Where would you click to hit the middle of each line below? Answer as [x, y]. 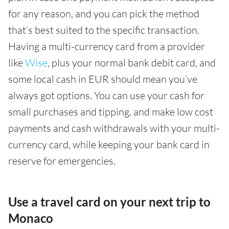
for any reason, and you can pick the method [104, 14]
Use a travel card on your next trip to [109, 202]
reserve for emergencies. [62, 161]
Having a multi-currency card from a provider [107, 46]
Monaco [31, 218]
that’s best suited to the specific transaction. [104, 30]
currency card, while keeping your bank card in [109, 144]
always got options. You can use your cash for [106, 95]
